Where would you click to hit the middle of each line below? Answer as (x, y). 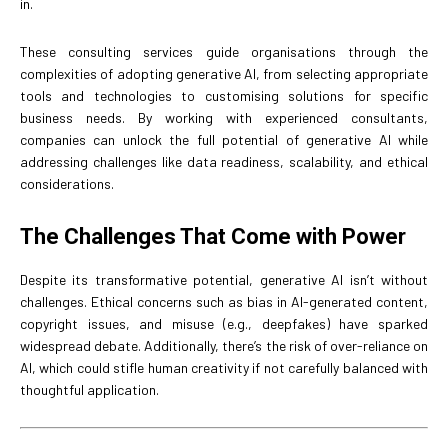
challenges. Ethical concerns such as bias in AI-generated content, (224, 302)
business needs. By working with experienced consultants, (224, 118)
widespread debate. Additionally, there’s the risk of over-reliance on (224, 346)
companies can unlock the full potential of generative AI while (224, 140)
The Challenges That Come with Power (213, 237)
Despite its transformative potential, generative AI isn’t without (224, 280)
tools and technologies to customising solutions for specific (224, 96)
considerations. (67, 184)
